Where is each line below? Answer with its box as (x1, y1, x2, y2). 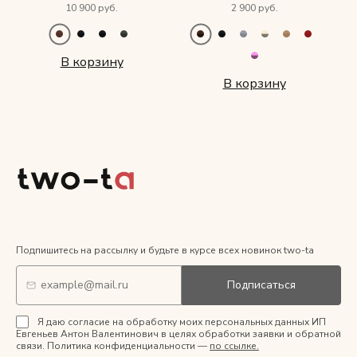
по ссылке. (210, 339, 259, 352)
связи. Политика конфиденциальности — (16, 339, 210, 352)
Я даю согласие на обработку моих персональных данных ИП (35, 315, 326, 328)
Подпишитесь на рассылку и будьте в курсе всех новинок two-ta (16, 243, 314, 257)
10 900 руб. (65, 2, 118, 14)
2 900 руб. (230, 2, 278, 14)
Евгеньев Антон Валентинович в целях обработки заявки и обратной (16, 327, 341, 340)
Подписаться (227, 277, 296, 292)
